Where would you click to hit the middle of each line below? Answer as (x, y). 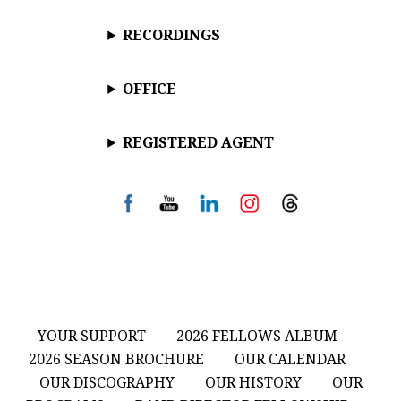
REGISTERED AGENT (199, 142)
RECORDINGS (172, 35)
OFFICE (150, 89)
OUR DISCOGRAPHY (107, 383)
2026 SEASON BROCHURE (116, 360)
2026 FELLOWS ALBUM (256, 337)
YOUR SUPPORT (91, 337)
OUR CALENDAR (290, 360)
